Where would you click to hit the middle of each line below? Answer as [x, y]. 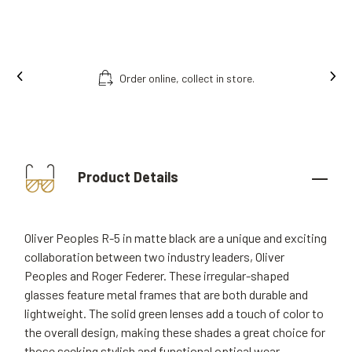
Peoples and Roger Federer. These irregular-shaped [157, 275]
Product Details [126, 176]
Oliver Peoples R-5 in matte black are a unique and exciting [176, 238]
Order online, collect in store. [187, 78]
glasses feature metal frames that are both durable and [166, 294]
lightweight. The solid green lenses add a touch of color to [174, 313]
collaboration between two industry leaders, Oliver [154, 257]
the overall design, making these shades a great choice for [175, 332]
